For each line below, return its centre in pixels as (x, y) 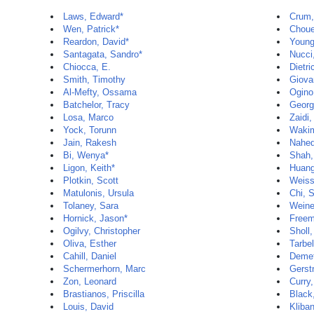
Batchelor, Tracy (96, 105)
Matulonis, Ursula (98, 193)
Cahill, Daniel (90, 256)
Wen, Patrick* (91, 29)
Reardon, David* (96, 42)
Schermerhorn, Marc (104, 269)
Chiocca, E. (87, 67)
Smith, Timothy (94, 80)
